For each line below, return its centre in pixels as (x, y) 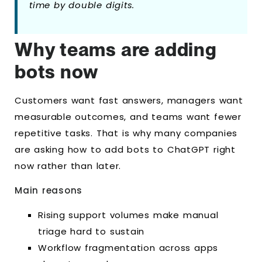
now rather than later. (68, 166)
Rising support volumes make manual (128, 215)
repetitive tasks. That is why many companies (126, 133)
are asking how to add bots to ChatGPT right (125, 149)
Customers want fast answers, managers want (129, 100)
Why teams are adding (116, 49)
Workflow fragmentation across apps (128, 248)
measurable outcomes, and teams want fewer (128, 116)
